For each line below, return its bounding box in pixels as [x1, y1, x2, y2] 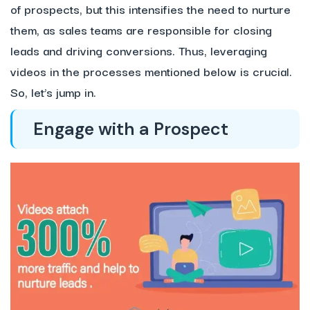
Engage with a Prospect [33, 118, 228, 141]
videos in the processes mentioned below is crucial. [10, 62, 292, 81]
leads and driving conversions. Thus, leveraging [10, 41, 267, 60]
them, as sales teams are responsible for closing [10, 20, 272, 39]
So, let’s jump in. [10, 82, 96, 102]
